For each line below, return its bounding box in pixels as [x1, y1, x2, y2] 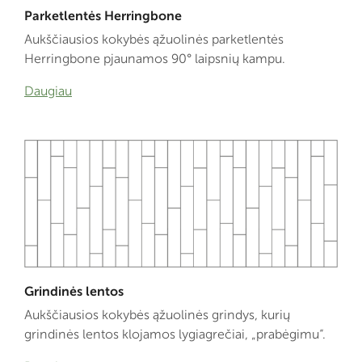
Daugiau [24, 83, 72, 99]
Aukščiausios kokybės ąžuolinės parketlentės [24, 32, 284, 48]
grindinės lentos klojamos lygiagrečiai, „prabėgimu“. [24, 326, 326, 343]
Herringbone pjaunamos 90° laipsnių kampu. [24, 51, 285, 67]
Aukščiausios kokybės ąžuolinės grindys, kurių [24, 307, 290, 323]
